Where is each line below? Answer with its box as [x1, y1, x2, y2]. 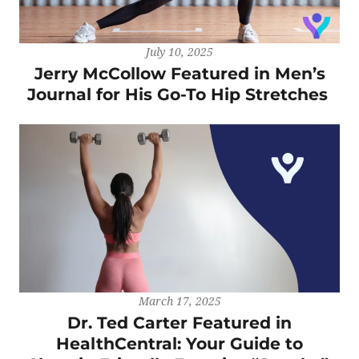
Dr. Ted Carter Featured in [67, 312, 292, 333]
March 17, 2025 [138, 292, 221, 309]
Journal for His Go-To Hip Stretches [26, 84, 333, 105]
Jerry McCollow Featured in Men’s [34, 63, 325, 84]
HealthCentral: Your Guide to [56, 333, 303, 353]
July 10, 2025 [146, 44, 213, 60]
